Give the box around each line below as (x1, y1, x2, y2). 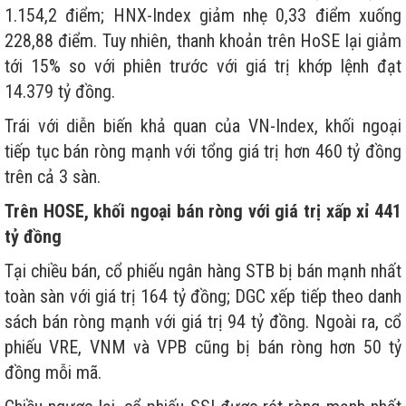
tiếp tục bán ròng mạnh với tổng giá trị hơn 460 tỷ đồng (5, 140, 401, 163)
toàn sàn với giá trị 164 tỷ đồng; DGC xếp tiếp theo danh (5, 285, 401, 308)
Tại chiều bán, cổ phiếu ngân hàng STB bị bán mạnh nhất (5, 260, 401, 283)
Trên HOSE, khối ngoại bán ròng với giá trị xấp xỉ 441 (5, 200, 401, 223)
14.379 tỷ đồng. (5, 81, 115, 103)
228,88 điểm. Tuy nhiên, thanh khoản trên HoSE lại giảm (5, 30, 401, 53)
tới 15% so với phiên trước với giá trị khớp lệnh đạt (5, 55, 401, 78)
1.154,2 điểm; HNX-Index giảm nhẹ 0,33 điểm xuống (5, 5, 401, 27)
